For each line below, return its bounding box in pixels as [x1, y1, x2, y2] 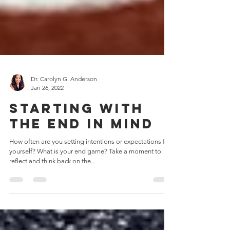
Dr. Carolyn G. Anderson [31, 114, 97, 122]
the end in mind [9, 155, 154, 171]
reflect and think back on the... [9, 197, 95, 204]
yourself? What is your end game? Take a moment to [9, 187, 37, 195]
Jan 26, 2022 [31, 123, 64, 131]
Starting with [9, 140, 144, 156]
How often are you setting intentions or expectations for [9, 177, 171, 185]
